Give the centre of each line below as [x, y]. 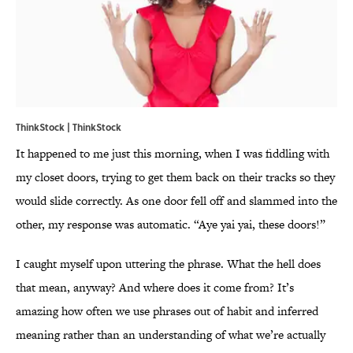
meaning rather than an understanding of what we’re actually [171, 335]
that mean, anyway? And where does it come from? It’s [155, 288]
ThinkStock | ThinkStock [69, 127]
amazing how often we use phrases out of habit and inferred [167, 311]
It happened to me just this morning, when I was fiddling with [173, 154]
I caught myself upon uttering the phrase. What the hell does [168, 264]
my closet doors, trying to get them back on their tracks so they [175, 177]
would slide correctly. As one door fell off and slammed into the [176, 201]
